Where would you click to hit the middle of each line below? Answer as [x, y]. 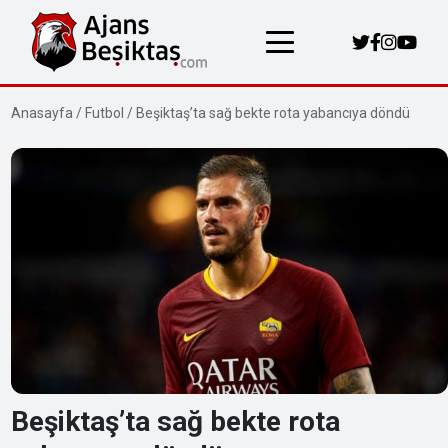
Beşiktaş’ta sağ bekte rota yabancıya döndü [273, 113]
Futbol [105, 113]
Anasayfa [42, 113]
